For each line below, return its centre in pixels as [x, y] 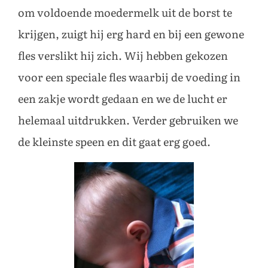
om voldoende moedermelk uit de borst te [125, 13]
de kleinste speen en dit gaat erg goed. [114, 143]
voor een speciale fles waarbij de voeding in [129, 78]
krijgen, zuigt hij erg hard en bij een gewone [131, 35]
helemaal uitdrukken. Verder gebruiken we [128, 121]
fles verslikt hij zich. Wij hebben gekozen [123, 57]
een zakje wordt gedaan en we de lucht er [123, 100]
